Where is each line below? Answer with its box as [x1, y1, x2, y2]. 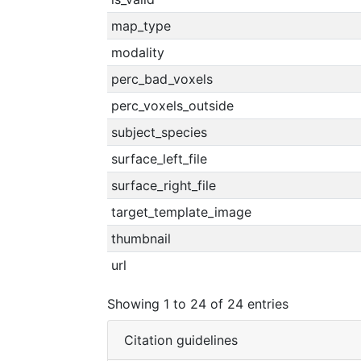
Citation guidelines [124, 332, 238, 348]
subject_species [110, 124, 207, 140]
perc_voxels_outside [110, 98, 234, 114]
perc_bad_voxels [110, 71, 213, 87]
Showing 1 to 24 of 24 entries [107, 295, 288, 312]
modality [110, 44, 164, 60]
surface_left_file [110, 151, 207, 167]
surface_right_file [110, 177, 216, 193]
